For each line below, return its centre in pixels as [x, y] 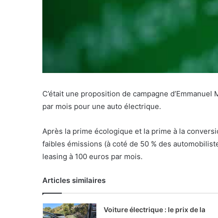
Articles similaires [74, 181]
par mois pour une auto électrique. [102, 107]
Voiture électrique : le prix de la [154, 210]
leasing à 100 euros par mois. [92, 157]
